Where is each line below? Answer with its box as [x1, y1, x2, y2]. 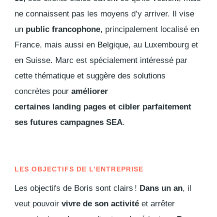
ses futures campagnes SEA [15, 117, 123, 127]
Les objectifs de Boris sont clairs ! [15, 183, 139, 193]
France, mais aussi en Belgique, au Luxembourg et [15, 40, 198, 49]
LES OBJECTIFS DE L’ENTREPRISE [15, 165, 143, 173]
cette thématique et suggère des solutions [15, 71, 166, 80]
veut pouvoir [15, 199, 62, 208]
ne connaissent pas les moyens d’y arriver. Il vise [15, 9, 194, 18]
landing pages [52, 102, 106, 111]
